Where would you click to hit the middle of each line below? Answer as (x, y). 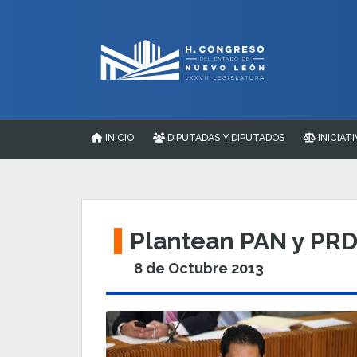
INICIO (118, 138)
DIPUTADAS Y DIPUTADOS (225, 138)
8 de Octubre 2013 (199, 268)
